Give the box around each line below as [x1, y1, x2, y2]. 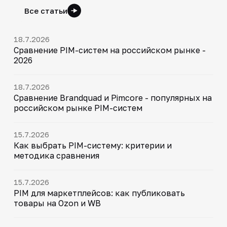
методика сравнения [13, 150, 99, 161]
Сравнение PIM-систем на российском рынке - [13, 45, 206, 55]
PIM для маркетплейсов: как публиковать [13, 187, 185, 198]
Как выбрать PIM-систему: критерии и [13, 140, 172, 150]
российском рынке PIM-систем [13, 102, 142, 113]
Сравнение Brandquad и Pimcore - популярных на [13, 92, 212, 103]
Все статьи [24, 6, 67, 15]
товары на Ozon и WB [13, 198, 101, 208]
